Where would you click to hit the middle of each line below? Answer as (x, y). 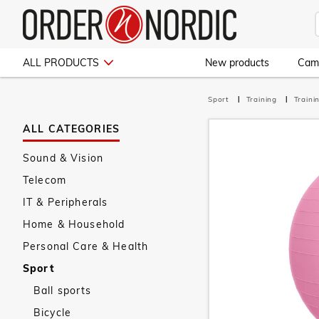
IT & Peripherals (66, 202)
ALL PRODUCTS (61, 63)
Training (263, 99)
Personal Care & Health (86, 246)
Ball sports (63, 291)
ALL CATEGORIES (71, 129)
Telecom (45, 180)
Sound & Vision (63, 158)
